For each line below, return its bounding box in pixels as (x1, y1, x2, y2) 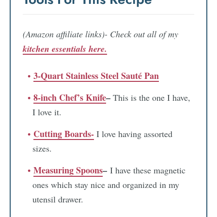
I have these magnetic (107, 164, 186, 176)
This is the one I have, (110, 91, 190, 103)
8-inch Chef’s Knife (33, 91, 106, 104)
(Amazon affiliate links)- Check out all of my (23, 28, 178, 40)
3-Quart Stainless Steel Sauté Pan (33, 69, 159, 82)
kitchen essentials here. (23, 42, 107, 55)
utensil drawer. (32, 193, 83, 205)
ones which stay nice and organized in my (32, 178, 179, 190)
